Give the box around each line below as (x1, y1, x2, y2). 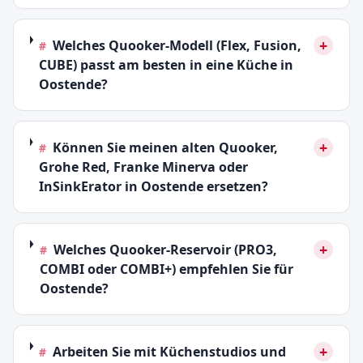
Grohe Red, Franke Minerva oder (38, 158, 248, 176)
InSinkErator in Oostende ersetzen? (38, 177, 268, 195)
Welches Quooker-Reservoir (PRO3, (53, 241, 277, 258)
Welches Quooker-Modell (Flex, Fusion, (53, 36, 302, 54)
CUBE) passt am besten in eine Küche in (39, 56, 294, 74)
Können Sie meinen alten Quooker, (52, 139, 278, 156)
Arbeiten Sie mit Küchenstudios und (53, 343, 287, 361)
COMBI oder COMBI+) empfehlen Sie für (39, 260, 293, 278)
